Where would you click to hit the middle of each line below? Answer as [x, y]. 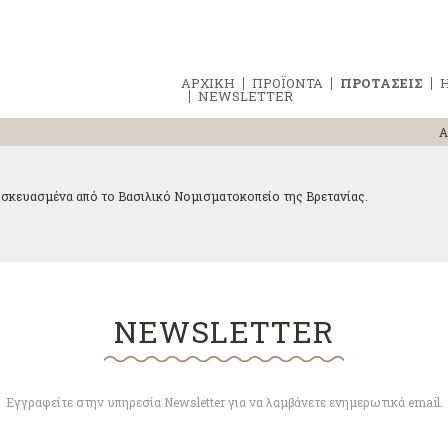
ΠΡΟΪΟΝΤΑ [287, 83]
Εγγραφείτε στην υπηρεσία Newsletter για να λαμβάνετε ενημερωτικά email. [224, 402]
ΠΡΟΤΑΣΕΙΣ [381, 83]
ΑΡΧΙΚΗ [208, 83]
